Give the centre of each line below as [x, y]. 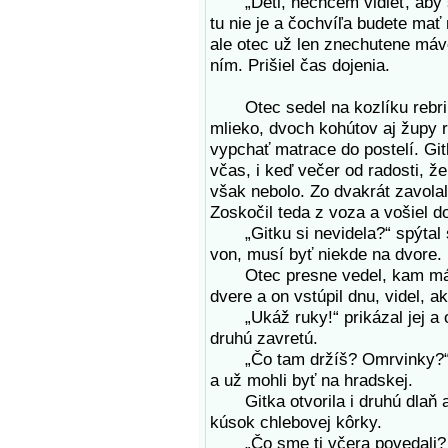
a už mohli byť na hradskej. [311, 380]
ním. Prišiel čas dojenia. [300, 65]
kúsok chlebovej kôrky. [296, 422]
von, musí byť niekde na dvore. [326, 254]
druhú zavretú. [264, 338]
